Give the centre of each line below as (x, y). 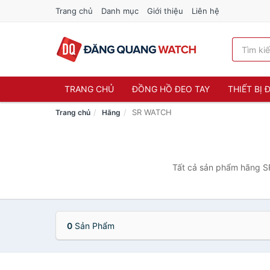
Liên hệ (206, 11)
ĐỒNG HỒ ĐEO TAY (171, 89)
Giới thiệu (165, 11)
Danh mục (120, 11)
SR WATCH (152, 112)
